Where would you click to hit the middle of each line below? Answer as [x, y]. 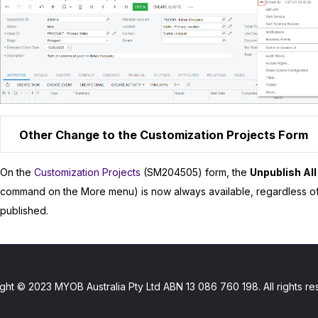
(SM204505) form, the [195, 172]
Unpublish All [283, 172]
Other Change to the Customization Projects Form [164, 135]
